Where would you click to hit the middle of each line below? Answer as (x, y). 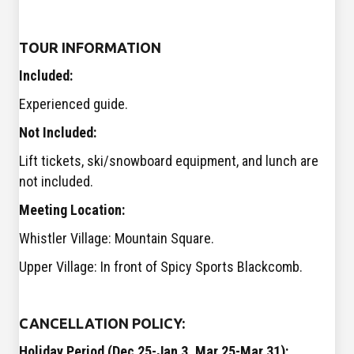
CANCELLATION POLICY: (102, 324)
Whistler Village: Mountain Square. (117, 239)
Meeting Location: (72, 210)
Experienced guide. (73, 104)
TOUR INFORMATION (90, 48)
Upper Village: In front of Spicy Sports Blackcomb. (161, 267)
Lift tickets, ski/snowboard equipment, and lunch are (169, 161)
